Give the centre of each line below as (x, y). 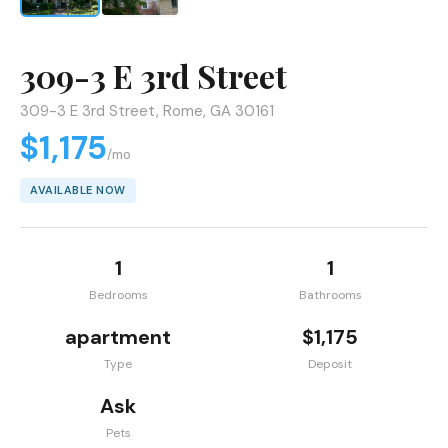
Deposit (330, 364)
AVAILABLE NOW (78, 190)
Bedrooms (118, 295)
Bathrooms (330, 295)
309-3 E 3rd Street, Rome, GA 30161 (147, 111)
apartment (118, 337)
